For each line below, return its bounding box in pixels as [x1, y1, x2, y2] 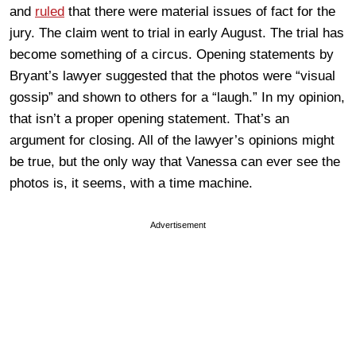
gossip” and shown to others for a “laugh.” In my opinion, [10, 89, 345, 105]
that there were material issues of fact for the [64, 3, 335, 19]
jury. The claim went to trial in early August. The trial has [10, 25, 344, 41]
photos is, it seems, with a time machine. [10, 175, 253, 191]
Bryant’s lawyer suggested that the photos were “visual [10, 68, 335, 83]
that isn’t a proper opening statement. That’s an [10, 110, 289, 126]
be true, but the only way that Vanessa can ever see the [10, 153, 340, 169]
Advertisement [150, 219, 206, 230]
